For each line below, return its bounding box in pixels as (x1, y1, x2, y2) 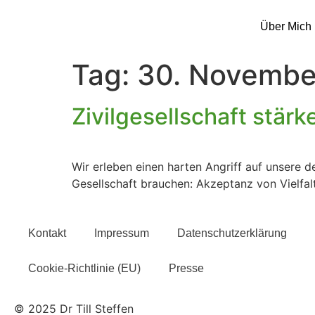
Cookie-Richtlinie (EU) (28, 262, 141, 275)
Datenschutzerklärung (177, 227, 287, 240)
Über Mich (259, 20, 311, 32)
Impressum (94, 227, 149, 240)
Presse (169, 262, 204, 275)
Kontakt (28, 227, 66, 240)
